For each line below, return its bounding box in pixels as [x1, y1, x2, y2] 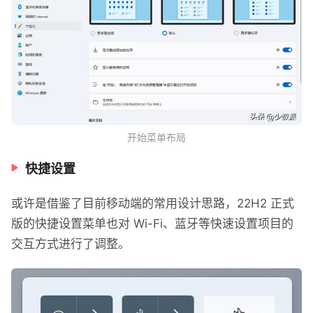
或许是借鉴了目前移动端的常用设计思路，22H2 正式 [11, 196, 294, 211]
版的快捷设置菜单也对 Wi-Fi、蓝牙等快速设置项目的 [11, 217, 293, 231]
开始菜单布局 [127, 131, 186, 144]
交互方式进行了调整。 [11, 237, 130, 252]
